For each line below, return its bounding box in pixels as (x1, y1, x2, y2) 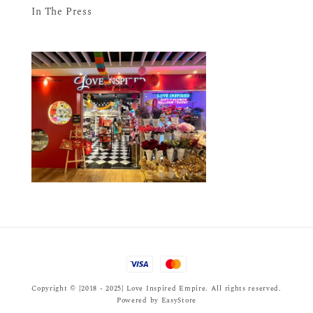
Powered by (116, 295, 161, 307)
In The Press (31, 3, 92, 19)
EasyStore (161, 295, 196, 307)
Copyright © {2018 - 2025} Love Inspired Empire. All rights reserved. (31, 283, 282, 295)
